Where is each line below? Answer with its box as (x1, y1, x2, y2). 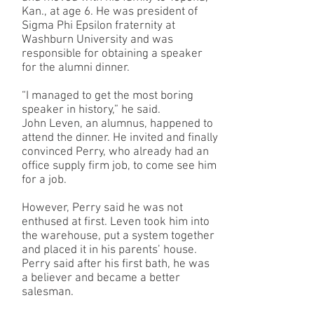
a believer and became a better (22, 271, 180, 285)
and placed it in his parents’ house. (22, 243, 197, 257)
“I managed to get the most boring (22, 89, 193, 103)
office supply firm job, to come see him (22, 159, 217, 173)
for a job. (22, 173, 67, 187)
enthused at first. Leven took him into (22, 215, 210, 229)
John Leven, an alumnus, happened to (22, 117, 213, 131)
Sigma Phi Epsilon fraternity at (22, 19, 175, 33)
